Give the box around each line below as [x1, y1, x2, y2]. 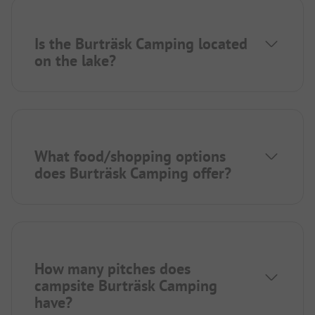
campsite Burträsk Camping [34, 276, 217, 296]
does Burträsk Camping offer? [34, 163, 231, 184]
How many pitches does [34, 259, 191, 279]
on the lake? [34, 51, 116, 71]
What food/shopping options [34, 146, 226, 167]
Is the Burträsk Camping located [34, 34, 247, 54]
